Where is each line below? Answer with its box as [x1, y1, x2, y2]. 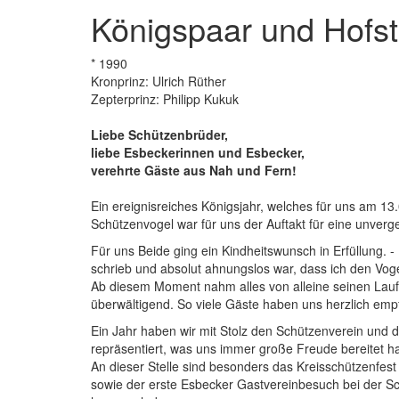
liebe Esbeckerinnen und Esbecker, [91, 143, 305, 161]
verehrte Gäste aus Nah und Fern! [91, 161, 297, 179]
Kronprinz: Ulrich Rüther [91, 72, 226, 90]
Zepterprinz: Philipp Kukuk [91, 90, 239, 108]
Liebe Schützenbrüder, [91, 126, 228, 143]
